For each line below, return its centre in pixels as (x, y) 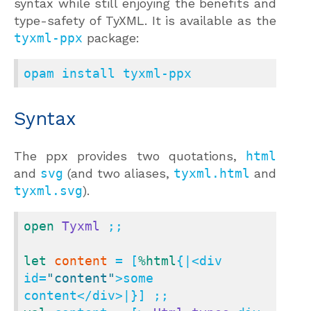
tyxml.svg (48, 191)
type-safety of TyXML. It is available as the (145, 20)
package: (111, 38)
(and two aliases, (118, 174)
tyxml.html (212, 174)
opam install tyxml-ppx (108, 73)
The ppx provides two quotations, (130, 156)
